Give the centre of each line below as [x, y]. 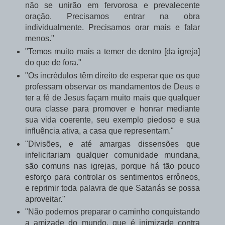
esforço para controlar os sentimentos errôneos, [113, 177]
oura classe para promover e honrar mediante [113, 108]
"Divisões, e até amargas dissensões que [113, 144]
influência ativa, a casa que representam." [99, 131]
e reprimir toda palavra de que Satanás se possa [113, 188]
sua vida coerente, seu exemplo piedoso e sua [113, 120]
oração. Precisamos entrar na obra [113, 16]
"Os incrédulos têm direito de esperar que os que [113, 75]
